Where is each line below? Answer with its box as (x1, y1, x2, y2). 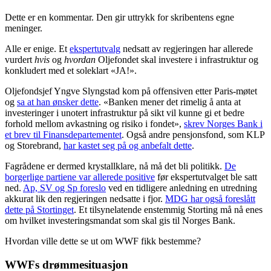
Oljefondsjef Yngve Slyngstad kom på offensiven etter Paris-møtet (5, 85, 257, 96)
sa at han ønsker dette (17, 96, 99, 107)
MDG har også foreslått (165, 193, 255, 204)
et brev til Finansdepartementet (5, 129, 122, 140)
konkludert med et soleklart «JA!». (5, 65, 137, 76)
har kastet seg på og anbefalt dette (64, 140, 192, 151)
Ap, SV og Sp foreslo (23, 182, 106, 193)
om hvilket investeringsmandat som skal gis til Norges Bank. (5, 215, 235, 226)
